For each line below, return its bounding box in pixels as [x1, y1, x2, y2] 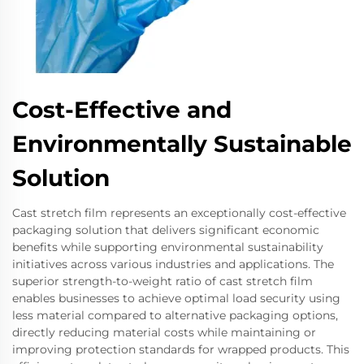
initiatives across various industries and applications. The [12, 256, 334, 271]
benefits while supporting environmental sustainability [12, 239, 323, 254]
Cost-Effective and [12, 95, 232, 123]
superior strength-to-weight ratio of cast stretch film [12, 273, 313, 288]
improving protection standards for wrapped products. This [12, 341, 349, 357]
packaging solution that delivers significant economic [12, 222, 319, 237]
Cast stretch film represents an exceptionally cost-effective [12, 205, 346, 220]
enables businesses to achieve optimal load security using [12, 290, 340, 305]
